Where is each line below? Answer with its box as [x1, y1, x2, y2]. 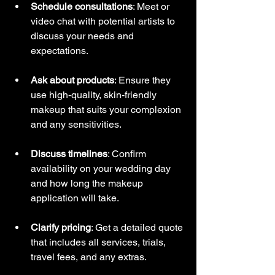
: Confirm [107, 148, 149, 160]
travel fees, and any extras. [31, 251, 147, 263]
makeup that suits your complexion [31, 104, 184, 115]
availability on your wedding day [31, 163, 173, 174]
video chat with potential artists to [31, 15, 177, 27]
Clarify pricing [31, 222, 91, 233]
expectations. [31, 45, 88, 56]
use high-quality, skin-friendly [31, 89, 159, 101]
